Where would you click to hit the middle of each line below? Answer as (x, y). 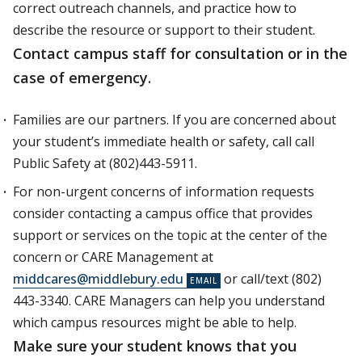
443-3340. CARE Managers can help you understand (169, 301)
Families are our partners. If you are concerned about (175, 120)
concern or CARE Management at (113, 257)
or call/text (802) (271, 279)
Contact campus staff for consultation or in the (180, 53)
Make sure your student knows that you (155, 346)
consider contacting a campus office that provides (163, 213)
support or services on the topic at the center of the (170, 235)
